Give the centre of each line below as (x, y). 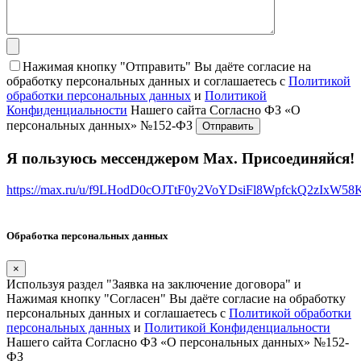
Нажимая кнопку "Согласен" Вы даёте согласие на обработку (176, 298)
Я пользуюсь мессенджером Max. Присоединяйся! (180, 158)
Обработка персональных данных (87, 235)
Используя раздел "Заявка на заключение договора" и (154, 284)
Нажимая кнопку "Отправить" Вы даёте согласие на (167, 67)
